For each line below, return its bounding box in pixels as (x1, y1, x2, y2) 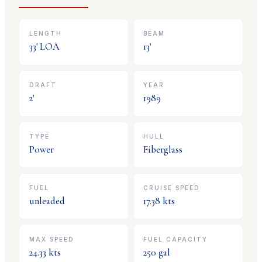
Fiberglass (143, 144, 183, 156)
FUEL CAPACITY (143, 235, 208, 243)
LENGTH (29, 30, 62, 37)
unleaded (29, 195, 65, 207)
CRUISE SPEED (143, 184, 201, 191)
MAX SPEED (29, 235, 74, 243)
